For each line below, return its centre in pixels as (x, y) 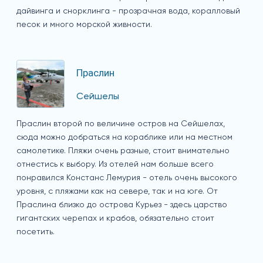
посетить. (36, 232)
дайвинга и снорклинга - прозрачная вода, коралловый (128, 11)
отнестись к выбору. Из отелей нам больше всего (115, 165)
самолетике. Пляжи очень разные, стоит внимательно (123, 151)
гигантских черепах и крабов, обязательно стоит (115, 219)
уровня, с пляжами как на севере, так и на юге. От (117, 192)
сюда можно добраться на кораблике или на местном (124, 138)
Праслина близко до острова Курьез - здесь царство (122, 205)
